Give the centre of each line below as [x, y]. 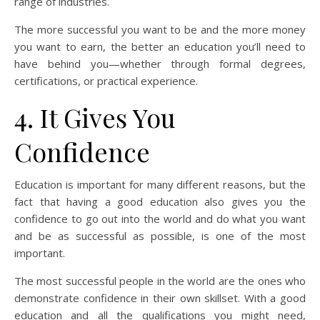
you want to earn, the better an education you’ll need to [160, 47]
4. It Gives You [95, 117]
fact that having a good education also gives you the [160, 202]
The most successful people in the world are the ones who [160, 281]
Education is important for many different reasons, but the [160, 185]
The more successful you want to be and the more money [160, 30]
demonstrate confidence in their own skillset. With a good [160, 298]
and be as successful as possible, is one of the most [160, 236]
